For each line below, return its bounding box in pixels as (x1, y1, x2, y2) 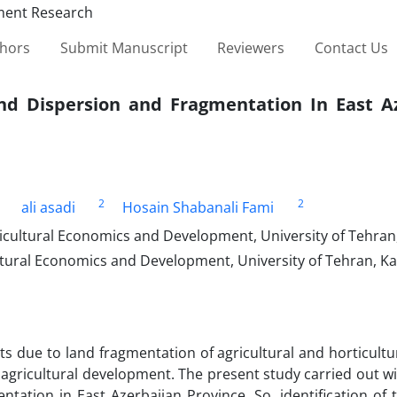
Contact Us (314, 37, 388, 58)
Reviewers (217, 37, 285, 58)
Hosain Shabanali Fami (122, 197, 275, 217)
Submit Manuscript (59, 37, 188, 58)
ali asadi (20, 197, 75, 217)
